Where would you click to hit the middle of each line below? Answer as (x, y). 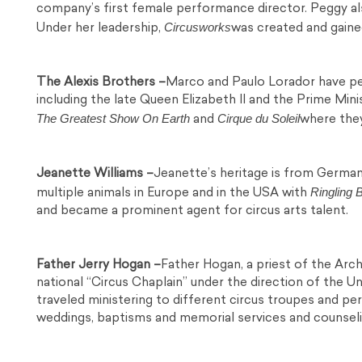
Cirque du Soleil (259, 119)
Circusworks (198, 27)
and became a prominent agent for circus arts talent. (192, 212)
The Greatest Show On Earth (113, 119)
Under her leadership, (100, 29)
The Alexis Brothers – (101, 83)
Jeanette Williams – (95, 175)
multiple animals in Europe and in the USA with (173, 194)
